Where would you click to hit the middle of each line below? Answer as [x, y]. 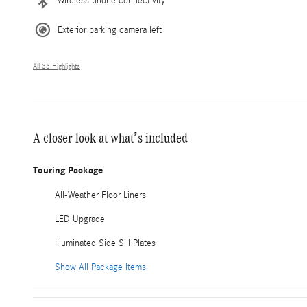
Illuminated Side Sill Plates [105, 244]
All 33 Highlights [57, 67]
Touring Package [68, 171]
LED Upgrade [80, 220]
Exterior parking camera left [110, 30]
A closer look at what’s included [110, 138]
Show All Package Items [100, 268]
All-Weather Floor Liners [100, 196]
